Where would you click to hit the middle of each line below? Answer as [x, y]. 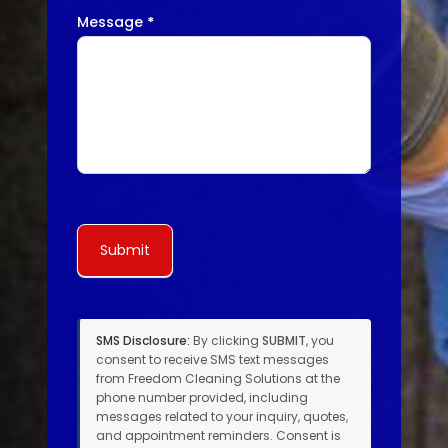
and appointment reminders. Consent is [219, 436]
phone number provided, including [202, 398]
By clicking [226, 341]
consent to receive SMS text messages [213, 360]
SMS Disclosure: [143, 341]
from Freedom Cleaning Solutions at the [218, 379]
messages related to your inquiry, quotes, [222, 417]
